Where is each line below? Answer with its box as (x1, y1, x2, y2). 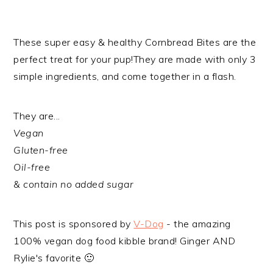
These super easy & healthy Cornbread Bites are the (13, 36, 257, 49)
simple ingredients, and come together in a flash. (13, 70, 236, 83)
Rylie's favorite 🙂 (13, 252, 94, 264)
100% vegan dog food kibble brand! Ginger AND (13, 235, 236, 247)
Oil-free (13, 161, 51, 174)
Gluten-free (13, 144, 68, 157)
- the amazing (163, 218, 231, 230)
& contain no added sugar (13, 178, 134, 191)
